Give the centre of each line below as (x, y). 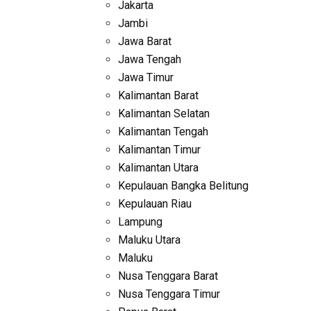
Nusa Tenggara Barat (168, 276)
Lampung (140, 222)
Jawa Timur (145, 77)
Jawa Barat (144, 41)
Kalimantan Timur (159, 150)
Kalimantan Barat (158, 95)
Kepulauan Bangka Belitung (183, 186)
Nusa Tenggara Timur (169, 294)
